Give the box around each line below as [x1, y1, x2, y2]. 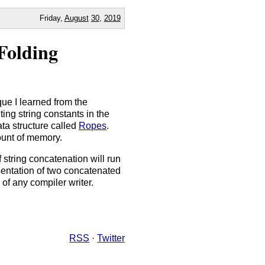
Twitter [97, 233, 125, 244]
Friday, [39, 13, 64, 22]
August [64, 13, 89, 22]
